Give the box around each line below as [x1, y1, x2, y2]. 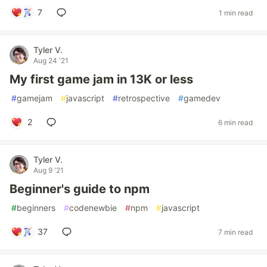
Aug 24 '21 [33, 56, 69, 65]
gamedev [184, 93, 221, 103]
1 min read [219, 8, 253, 17]
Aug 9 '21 [33, 166, 64, 175]
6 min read [218, 117, 253, 127]
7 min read [218, 227, 253, 237]
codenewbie [69, 203, 117, 213]
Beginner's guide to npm [10, 182, 150, 196]
